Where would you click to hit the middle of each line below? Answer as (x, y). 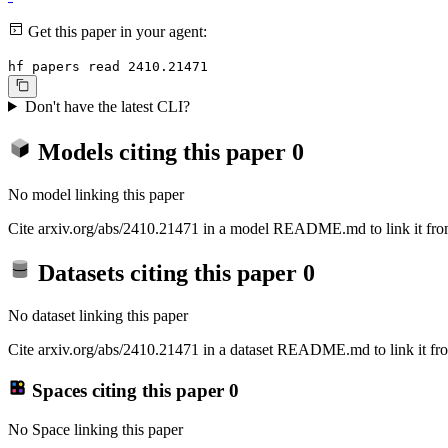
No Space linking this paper (95, 429)
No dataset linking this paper (98, 316)
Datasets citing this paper (167, 273)
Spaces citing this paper (127, 390)
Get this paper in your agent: (115, 32)
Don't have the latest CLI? (107, 106)
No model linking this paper (96, 194)
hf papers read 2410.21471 (108, 67)
